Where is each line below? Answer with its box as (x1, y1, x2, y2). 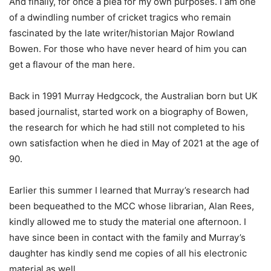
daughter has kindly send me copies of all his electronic (9, 247, 247, 260)
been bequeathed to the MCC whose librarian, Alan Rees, (9, 200, 254, 212)
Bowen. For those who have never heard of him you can (9, 43, 247, 55)
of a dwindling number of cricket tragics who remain (9, 11, 231, 24)
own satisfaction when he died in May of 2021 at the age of (9, 137, 259, 149)
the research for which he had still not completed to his (9, 122, 245, 134)
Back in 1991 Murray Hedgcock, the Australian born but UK (9, 90, 258, 102)
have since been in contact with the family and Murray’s (9, 232, 246, 244)
